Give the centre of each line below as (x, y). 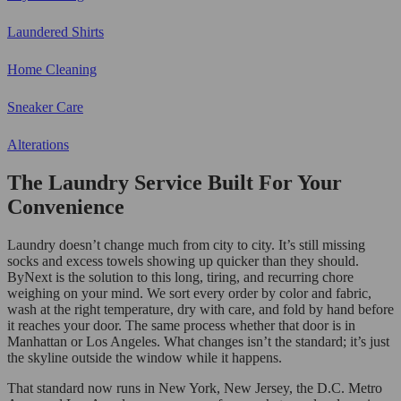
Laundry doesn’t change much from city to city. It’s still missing (186, 244)
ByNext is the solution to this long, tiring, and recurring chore (180, 277)
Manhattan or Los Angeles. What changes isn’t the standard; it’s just (198, 341)
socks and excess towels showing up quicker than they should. (183, 260)
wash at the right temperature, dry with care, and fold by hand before (200, 309)
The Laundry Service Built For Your (175, 182)
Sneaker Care (45, 107)
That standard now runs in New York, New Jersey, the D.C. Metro (195, 388)
